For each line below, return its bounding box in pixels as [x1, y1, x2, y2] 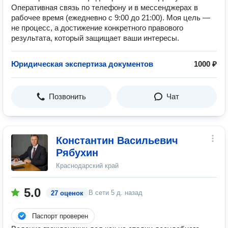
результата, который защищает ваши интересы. [11, 34, 179, 42]
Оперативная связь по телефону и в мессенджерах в [11, 3, 198, 12]
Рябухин [56, 147, 98, 158]
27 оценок [51, 189, 83, 197]
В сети [89, 189, 111, 196]
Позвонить [49, 92, 86, 101]
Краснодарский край [56, 162, 119, 169]
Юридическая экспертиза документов [11, 60, 153, 68]
